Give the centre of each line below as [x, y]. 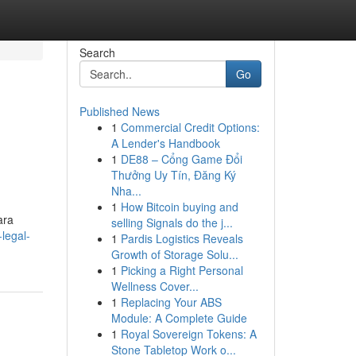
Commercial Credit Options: [190, 127]
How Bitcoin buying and [179, 207]
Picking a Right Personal [182, 270]
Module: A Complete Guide [179, 318]
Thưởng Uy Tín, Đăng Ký [173, 175]
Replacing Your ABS [171, 302]
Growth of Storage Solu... [174, 254]
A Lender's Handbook [165, 143]
